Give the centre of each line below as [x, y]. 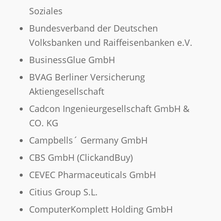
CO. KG [43, 123]
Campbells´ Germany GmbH [88, 140]
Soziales [46, 11]
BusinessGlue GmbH [72, 60]
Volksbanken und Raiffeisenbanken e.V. [110, 43]
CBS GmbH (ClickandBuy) [81, 158]
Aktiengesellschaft [66, 92]
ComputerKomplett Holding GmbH [101, 209]
